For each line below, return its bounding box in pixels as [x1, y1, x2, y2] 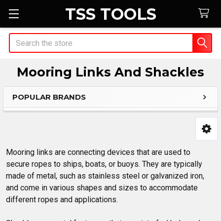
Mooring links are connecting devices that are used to [6, 147, 190, 157]
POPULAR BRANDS [12, 92, 86, 102]
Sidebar [12, 104, 72, 122]
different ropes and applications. [6, 195, 118, 204]
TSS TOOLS [65, 4, 156, 24]
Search [9, 34, 33, 43]
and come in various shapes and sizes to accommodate [6, 183, 198, 192]
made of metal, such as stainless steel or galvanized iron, [6, 171, 204, 181]
